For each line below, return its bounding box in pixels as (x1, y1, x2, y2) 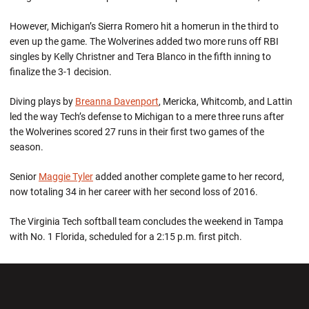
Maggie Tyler (39, 171, 93, 182)
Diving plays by (10, 96, 75, 107)
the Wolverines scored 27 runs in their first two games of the (10, 126, 264, 137)
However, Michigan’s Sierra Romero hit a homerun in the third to (10, 21, 279, 32)
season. (10, 141, 43, 152)
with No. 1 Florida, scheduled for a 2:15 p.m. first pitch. (10, 231, 242, 242)
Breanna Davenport (75, 96, 159, 107)
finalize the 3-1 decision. (10, 66, 112, 77)
